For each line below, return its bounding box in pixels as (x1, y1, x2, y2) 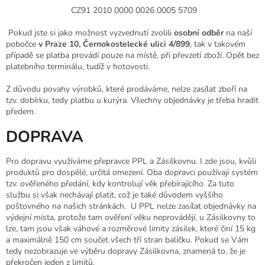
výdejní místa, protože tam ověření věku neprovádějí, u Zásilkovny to (6, 211, 256, 223)
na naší (224, 27, 252, 38)
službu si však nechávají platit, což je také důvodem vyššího (6, 189, 223, 201)
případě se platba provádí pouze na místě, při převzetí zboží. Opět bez (6, 49, 259, 61)
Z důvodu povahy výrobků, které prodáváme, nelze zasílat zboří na (6, 83, 247, 95)
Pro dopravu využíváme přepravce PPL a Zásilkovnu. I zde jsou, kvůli (6, 155, 256, 167)
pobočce (6, 38, 38, 50)
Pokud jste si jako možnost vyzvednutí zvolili (8, 27, 174, 38)
